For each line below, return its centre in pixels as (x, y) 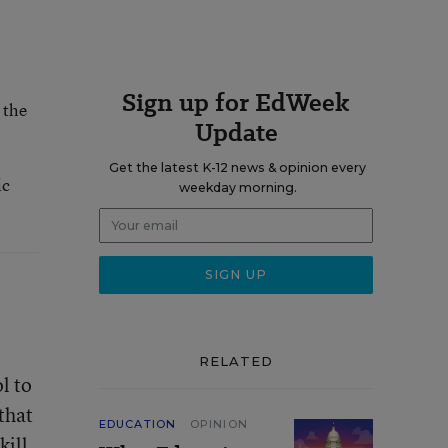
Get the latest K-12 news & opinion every (237, 167)
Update (236, 132)
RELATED (236, 361)
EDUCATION (137, 424)
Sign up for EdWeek (236, 102)
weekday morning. (237, 187)
